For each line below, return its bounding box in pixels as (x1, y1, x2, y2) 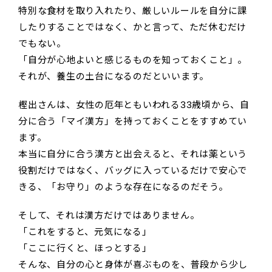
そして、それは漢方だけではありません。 (18, 208, 200, 222)
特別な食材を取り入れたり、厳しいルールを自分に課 (18, 4, 247, 17)
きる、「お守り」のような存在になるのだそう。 (18, 180, 228, 193)
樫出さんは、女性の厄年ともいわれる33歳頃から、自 (18, 98, 250, 111)
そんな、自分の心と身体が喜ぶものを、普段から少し (18, 257, 248, 271)
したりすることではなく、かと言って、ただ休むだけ (18, 20, 246, 33)
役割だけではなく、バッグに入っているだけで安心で (18, 163, 247, 177)
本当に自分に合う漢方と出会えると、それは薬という (18, 147, 247, 160)
